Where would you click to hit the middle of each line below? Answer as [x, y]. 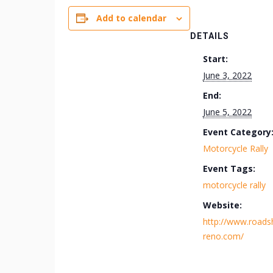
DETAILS [210, 36]
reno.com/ [223, 236]
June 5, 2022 [227, 112]
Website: [222, 205]
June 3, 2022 [227, 75]
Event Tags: [229, 168]
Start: [215, 59]
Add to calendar [131, 18]
